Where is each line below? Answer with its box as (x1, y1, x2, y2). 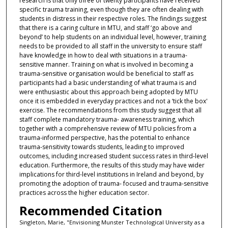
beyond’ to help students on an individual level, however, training (19, 32, 206, 41)
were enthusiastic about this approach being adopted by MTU (19, 87, 198, 96)
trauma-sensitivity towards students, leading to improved (19, 142, 184, 151)
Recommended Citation (19, 202, 162, 219)
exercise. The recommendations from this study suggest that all (19, 105, 202, 115)
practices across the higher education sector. (19, 188, 149, 197)
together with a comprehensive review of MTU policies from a (19, 124, 196, 133)
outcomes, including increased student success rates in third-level (19, 151, 208, 160)
